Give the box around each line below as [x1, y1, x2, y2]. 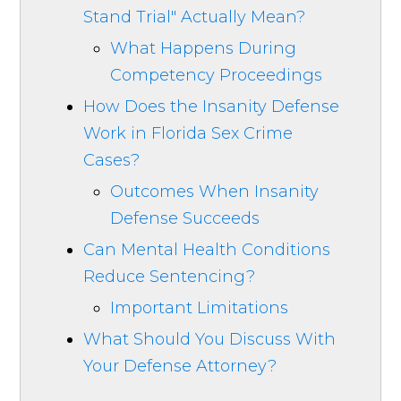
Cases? [83, 149, 141, 170]
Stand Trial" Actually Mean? [83, 6, 306, 27]
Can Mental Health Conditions [83, 239, 331, 260]
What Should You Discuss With [83, 328, 337, 349]
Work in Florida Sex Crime [83, 123, 294, 143]
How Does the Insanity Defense [83, 96, 340, 116]
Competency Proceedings [110, 64, 323, 85]
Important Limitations [110, 297, 289, 318]
